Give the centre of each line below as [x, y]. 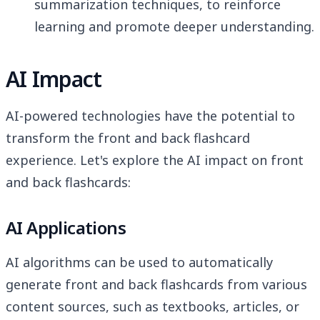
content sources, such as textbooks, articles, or [152, 307]
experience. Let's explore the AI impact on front [155, 160]
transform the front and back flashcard [128, 138]
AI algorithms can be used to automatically [139, 262]
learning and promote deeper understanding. [174, 27]
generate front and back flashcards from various [156, 285]
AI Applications [66, 228]
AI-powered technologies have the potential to [150, 116]
